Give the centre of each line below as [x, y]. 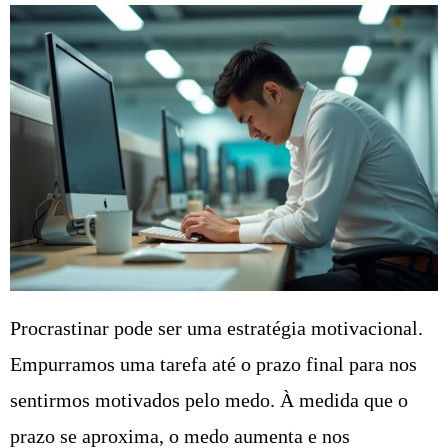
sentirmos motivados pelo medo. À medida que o [209, 400]
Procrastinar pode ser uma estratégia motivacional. [216, 328]
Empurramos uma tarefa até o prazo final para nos [213, 364]
